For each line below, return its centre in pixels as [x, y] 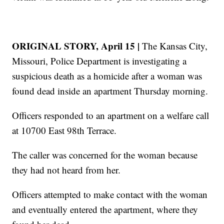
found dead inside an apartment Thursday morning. [110, 91]
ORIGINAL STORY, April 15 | [76, 46]
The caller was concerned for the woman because [105, 155]
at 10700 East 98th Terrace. [64, 130]
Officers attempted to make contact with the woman [110, 194]
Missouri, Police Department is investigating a [99, 61]
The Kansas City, [174, 46]
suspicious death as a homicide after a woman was [107, 76]
